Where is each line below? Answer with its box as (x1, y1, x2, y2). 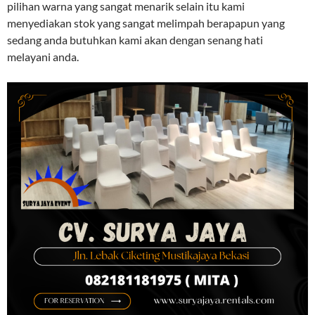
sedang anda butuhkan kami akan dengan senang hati (7, 32, 263, 46)
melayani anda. (7, 49, 79, 63)
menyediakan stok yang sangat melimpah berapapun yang (7, 15, 285, 30)
